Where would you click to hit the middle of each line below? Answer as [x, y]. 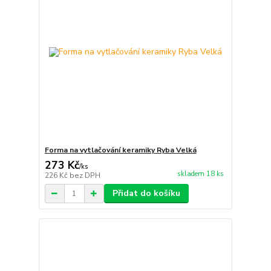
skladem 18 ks [200, 174]
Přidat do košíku [146, 193]
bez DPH [85, 175]
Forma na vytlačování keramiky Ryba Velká [120, 150]
